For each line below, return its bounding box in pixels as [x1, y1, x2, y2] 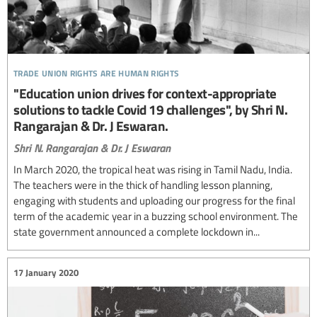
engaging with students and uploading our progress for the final [13, 193, 295, 208]
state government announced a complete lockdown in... [13, 224, 260, 239]
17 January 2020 [13, 265, 79, 279]
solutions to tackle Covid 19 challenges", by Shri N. [13, 100, 287, 120]
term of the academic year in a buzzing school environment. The [13, 209, 298, 224]
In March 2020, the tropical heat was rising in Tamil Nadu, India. [13, 162, 292, 177]
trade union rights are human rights [13, 62, 180, 81]
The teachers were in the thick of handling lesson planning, [13, 178, 272, 192]
